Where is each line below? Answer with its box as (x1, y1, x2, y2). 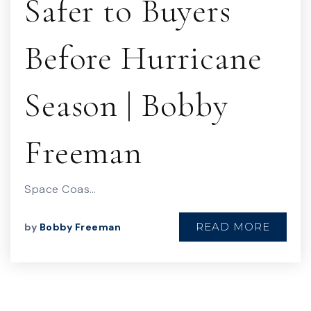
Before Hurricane (24, 37, 262, 78)
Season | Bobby (24, 85, 228, 126)
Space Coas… (24, 182, 96, 196)
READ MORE (196, 220, 270, 233)
